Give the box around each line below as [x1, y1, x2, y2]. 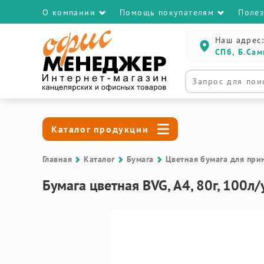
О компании [42, 7, 95, 18]
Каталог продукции [51, 123, 149, 135]
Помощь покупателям [120, 7, 214, 18]
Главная [42, 154, 72, 164]
